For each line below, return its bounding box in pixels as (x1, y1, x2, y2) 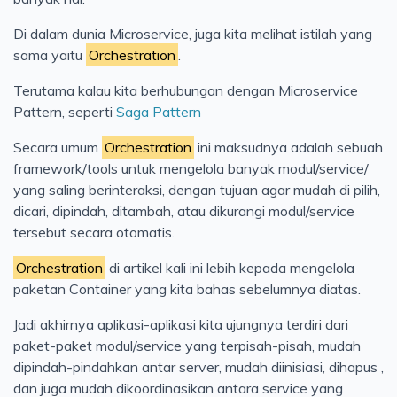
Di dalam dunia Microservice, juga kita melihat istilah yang (13, 25, 372, 43)
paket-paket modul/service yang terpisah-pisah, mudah (13, 337, 361, 355)
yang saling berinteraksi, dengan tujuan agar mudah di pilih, (13, 181, 380, 199)
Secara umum (13, 138, 102, 157)
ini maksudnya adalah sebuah (194, 138, 384, 157)
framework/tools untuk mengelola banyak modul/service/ (13, 160, 369, 178)
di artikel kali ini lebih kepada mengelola (105, 259, 355, 277)
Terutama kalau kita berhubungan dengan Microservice (13, 82, 358, 100)
